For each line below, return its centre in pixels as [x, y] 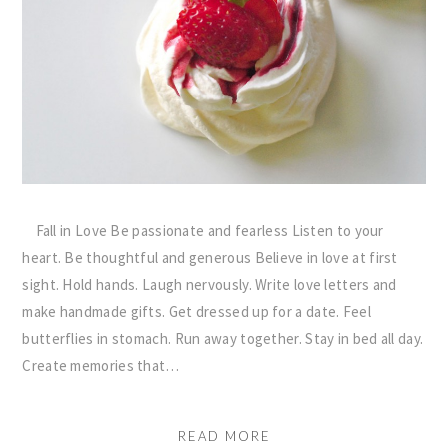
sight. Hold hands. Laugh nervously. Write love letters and [209, 284]
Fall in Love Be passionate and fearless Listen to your [203, 230]
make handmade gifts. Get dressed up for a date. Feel [196, 311]
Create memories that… [101, 365]
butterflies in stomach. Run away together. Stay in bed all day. [223, 338]
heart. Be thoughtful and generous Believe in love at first [210, 257]
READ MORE [224, 435]
